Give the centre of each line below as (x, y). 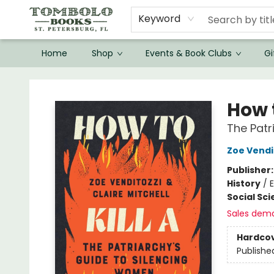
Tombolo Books (42, 79)
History (243, 183)
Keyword (159, 19)
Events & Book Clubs (189, 53)
